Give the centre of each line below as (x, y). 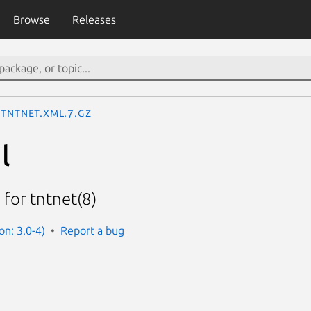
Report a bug (92, 230)
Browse (31, 19)
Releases (94, 19)
